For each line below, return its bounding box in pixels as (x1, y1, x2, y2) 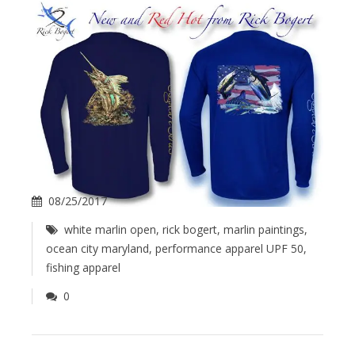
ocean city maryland (46, 240, 149, 256)
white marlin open (64, 221, 157, 237)
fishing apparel (46, 259, 120, 275)
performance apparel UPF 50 (155, 240, 303, 256)
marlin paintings (223, 221, 305, 237)
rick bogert (162, 221, 218, 237)
